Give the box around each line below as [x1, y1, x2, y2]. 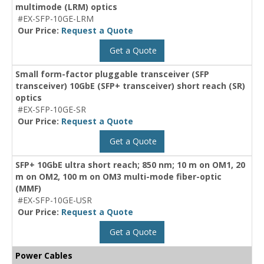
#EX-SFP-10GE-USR [18, 194, 92, 206]
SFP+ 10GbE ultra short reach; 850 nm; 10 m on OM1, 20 [15, 159, 245, 171]
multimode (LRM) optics [15, 1, 117, 13]
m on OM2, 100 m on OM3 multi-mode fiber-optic [15, 171, 222, 183]
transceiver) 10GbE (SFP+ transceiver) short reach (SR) [15, 80, 245, 92]
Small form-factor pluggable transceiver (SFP [15, 68, 209, 80]
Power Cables [15, 250, 72, 262]
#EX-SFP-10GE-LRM [18, 13, 94, 25]
